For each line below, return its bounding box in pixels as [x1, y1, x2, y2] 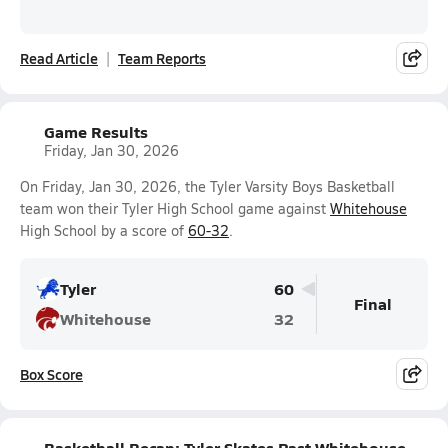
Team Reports [118, 48, 206, 68]
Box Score [20, 364, 83, 384]
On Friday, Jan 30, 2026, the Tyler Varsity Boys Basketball [20, 177, 395, 196]
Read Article [20, 48, 98, 68]
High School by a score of [20, 221, 188, 240]
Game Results [44, 120, 148, 143]
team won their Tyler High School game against [20, 199, 330, 218]
